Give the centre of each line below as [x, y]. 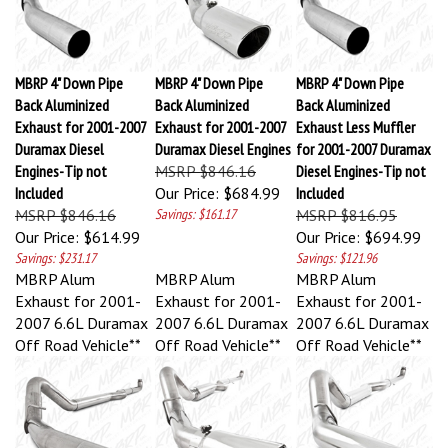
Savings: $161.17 [195, 205]
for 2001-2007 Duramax [363, 140]
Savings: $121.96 [336, 249]
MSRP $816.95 [346, 206]
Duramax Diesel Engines [223, 140]
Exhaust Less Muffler [355, 118]
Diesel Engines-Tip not [361, 162]
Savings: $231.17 [55, 249]
